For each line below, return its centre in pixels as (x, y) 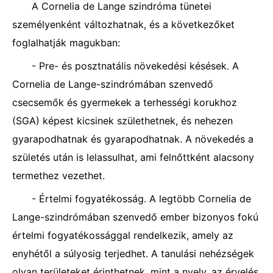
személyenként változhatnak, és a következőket (123, 24)
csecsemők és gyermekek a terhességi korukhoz (125, 102)
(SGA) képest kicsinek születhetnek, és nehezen (122, 121)
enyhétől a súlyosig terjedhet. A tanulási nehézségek (133, 253)
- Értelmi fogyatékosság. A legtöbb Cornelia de (141, 199)
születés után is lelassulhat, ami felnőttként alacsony (133, 157)
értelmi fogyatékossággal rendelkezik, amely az (123, 235)
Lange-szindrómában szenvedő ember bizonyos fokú (135, 217)
